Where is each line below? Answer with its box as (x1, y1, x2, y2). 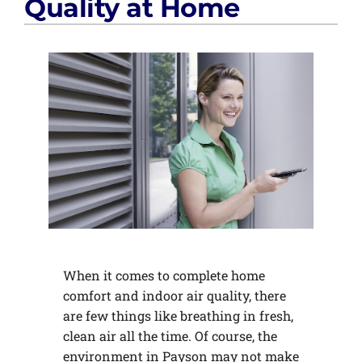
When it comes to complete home (62, 267, 265, 284)
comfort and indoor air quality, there (62, 287, 286, 305)
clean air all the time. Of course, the (62, 327, 277, 345)
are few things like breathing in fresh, (62, 307, 293, 325)
